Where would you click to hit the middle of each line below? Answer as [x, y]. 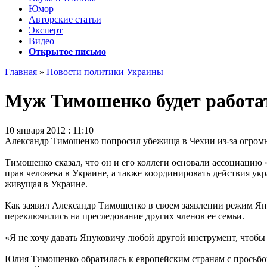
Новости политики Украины [105, 72]
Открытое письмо [67, 52]
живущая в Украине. [46, 184]
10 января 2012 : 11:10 [49, 130]
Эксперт [46, 30]
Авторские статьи [65, 19]
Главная [21, 72]
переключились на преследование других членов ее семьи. [125, 216]
